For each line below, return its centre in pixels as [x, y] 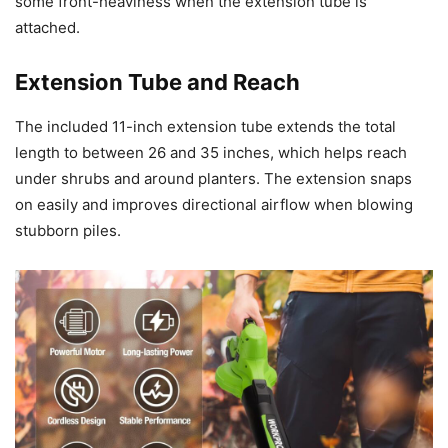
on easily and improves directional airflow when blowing [214, 205]
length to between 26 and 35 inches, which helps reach [211, 153]
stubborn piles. [68, 231]
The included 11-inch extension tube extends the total [205, 127]
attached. [47, 28]
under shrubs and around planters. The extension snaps [213, 179]
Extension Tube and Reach [157, 82]
